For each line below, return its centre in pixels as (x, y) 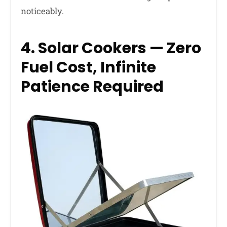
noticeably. (42, 11)
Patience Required (92, 87)
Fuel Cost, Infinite (88, 68)
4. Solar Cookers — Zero (111, 48)
